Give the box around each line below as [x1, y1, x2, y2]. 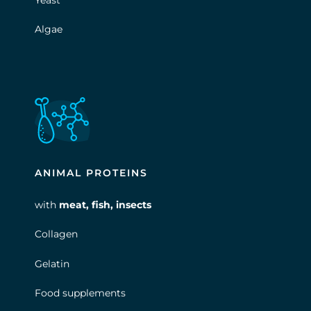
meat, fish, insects [59, 198, 151, 211]
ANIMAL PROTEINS [35, 166, 148, 179]
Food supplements [35, 287, 126, 299]
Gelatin [35, 257, 69, 270]
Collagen [35, 228, 78, 241]
